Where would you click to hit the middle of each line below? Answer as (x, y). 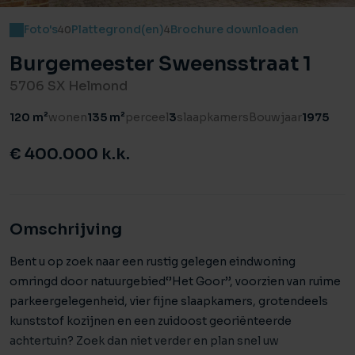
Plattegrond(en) (118, 29)
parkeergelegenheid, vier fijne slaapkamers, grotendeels (169, 301)
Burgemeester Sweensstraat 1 (160, 64)
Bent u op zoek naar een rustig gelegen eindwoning (153, 261)
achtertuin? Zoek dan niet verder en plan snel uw (144, 341)
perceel (147, 117)
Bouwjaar (275, 117)
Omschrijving (66, 229)
